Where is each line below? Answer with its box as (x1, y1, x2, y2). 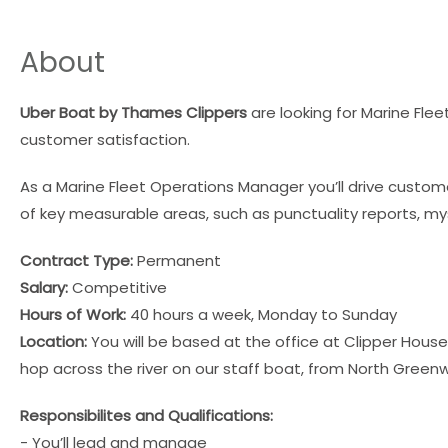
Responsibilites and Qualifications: (20, 404, 273, 426)
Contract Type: (20, 249, 133, 271)
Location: (20, 330, 87, 352)
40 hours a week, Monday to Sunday (126, 303, 397, 325)
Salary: (20, 276, 72, 298)
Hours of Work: (20, 303, 126, 325)
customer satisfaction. (20, 128, 190, 150)
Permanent (133, 249, 221, 271)
